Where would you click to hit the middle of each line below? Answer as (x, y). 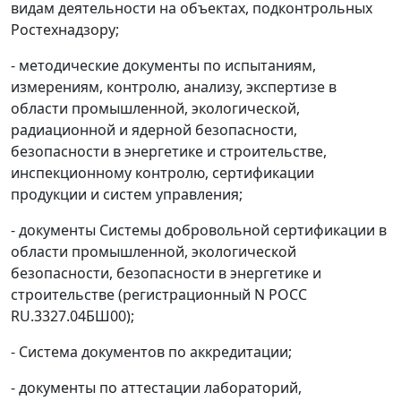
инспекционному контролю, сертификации (162, 173)
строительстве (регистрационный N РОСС (159, 294)
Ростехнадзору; (65, 30)
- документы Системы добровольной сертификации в (199, 230)
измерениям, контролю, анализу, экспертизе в (174, 87)
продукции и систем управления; (127, 194)
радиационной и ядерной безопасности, (154, 130)
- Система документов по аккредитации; (151, 352)
